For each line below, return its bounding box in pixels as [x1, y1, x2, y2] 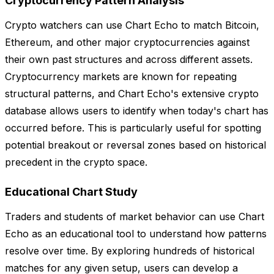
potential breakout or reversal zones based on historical [5, 139, 266, 152]
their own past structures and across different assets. [5, 53, 253, 66]
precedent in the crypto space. [5, 156, 147, 169]
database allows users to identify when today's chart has [5, 105, 268, 117]
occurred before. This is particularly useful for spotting [5, 122, 261, 135]
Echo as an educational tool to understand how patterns [5, 228, 267, 240]
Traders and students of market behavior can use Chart [5, 210, 264, 223]
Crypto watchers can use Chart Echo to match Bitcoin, [5, 19, 259, 32]
